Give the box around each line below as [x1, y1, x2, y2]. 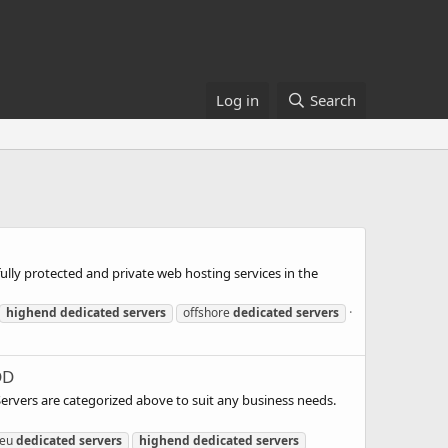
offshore [183, 303, 233, 321]
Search [310, 90, 356, 110]
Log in [216, 90, 260, 110]
